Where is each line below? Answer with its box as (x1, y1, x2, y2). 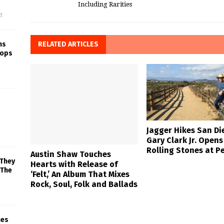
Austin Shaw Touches (30, 149, 111, 159)
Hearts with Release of (30, 159, 117, 169)
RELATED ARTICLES (37, 39, 98, 48)
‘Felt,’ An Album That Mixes (30, 169, 129, 179)
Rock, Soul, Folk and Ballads (30, 179, 137, 189)
